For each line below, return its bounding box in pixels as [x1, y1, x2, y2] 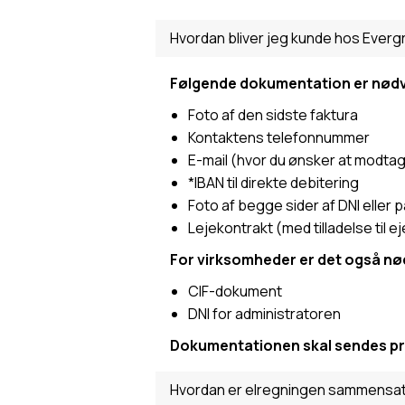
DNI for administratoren [188, 304, 341, 324]
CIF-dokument [188, 281, 282, 301]
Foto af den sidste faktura [188, 105, 358, 125]
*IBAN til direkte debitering [188, 173, 359, 193]
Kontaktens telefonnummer [188, 127, 370, 147]
